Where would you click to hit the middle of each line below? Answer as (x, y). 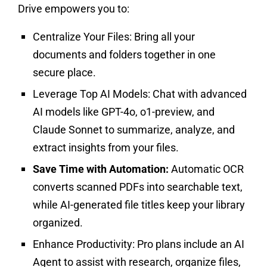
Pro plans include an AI (190, 244)
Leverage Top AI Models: (91, 94)
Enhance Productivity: (84, 244)
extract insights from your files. (106, 147)
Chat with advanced (198, 94)
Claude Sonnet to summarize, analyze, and (134, 129)
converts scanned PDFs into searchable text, (138, 187)
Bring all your (163, 36)
